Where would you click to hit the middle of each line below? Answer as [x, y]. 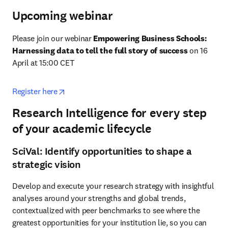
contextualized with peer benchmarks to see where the [106, 210]
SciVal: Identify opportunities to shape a [102, 151]
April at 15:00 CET [44, 63]
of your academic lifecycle [82, 129]
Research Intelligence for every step [109, 113]
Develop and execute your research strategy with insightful [113, 186]
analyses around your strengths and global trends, [99, 198]
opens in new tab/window [108, 91]
